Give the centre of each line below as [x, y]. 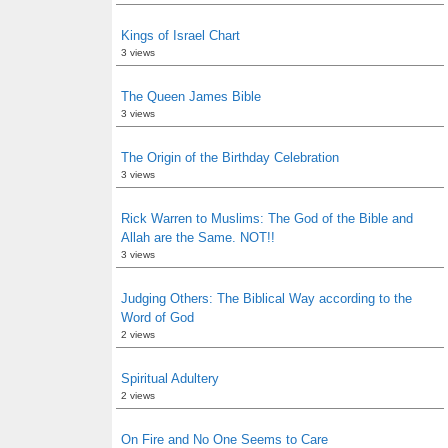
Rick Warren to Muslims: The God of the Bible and [267, 218]
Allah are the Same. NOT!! [198, 237]
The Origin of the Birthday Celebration [230, 157]
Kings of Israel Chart [180, 35]
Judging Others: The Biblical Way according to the [266, 298]
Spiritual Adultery [170, 378]
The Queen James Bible [191, 96]
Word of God [157, 317]
